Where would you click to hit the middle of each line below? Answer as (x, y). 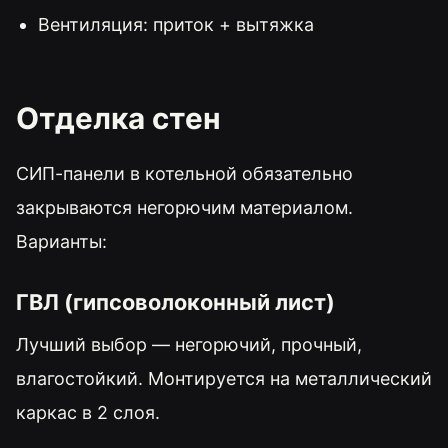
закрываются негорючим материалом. (184, 207)
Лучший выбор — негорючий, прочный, (189, 344)
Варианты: (61, 241)
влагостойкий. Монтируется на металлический (224, 378)
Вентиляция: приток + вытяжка (175, 24)
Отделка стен (118, 117)
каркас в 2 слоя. (88, 412)
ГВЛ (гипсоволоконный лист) (175, 302)
